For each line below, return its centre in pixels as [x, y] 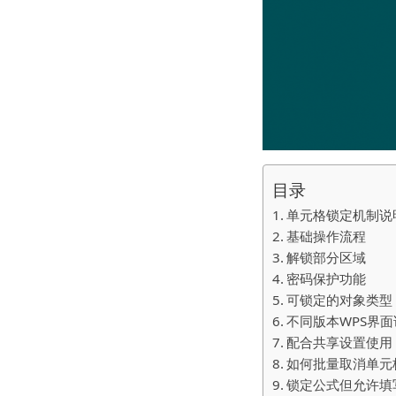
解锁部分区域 [327, 257]
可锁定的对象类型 [340, 299]
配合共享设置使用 [340, 342]
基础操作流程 [327, 236]
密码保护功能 [327, 278]
